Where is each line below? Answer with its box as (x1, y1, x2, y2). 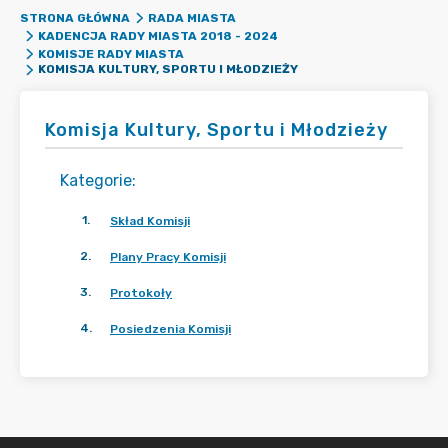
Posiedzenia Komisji (110, 322, 231, 336)
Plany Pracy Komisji (110, 250, 226, 264)
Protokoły (110, 286, 172, 300)
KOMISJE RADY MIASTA (37, 47, 184, 61)
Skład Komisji (110, 214, 190, 228)
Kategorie (60, 171, 132, 190)
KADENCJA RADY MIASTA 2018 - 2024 (37, 29, 278, 43)
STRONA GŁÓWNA (20, 11, 130, 25)
